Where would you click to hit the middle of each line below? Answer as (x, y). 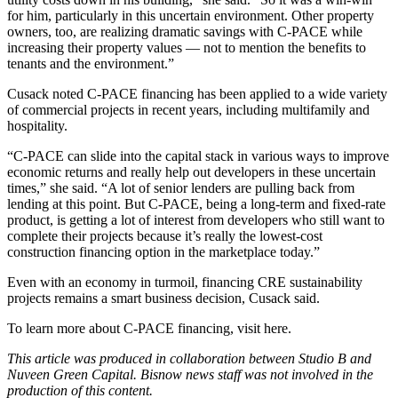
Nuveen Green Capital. (72, 374)
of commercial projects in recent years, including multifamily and (188, 109)
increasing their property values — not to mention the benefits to (187, 47)
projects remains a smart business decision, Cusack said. (163, 298)
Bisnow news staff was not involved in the (255, 374)
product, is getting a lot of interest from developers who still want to (196, 219)
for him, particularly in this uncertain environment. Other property (191, 15)
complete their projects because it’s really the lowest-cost (165, 235)
